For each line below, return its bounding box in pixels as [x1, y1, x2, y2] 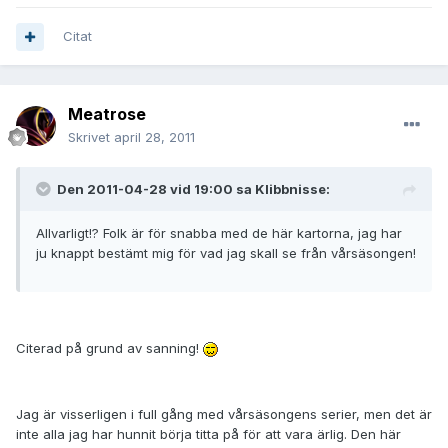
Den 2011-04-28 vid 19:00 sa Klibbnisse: [57, 181, 330, 198]
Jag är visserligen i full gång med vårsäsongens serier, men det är [16, 406, 432, 423]
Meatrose [68, 104, 146, 125]
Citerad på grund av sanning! [16, 340, 203, 357]
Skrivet [68, 129, 114, 146]
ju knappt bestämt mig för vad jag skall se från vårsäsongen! [36, 245, 416, 262]
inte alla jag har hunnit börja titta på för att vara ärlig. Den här [16, 426, 401, 443]
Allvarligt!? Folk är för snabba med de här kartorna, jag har [36, 225, 402, 242]
